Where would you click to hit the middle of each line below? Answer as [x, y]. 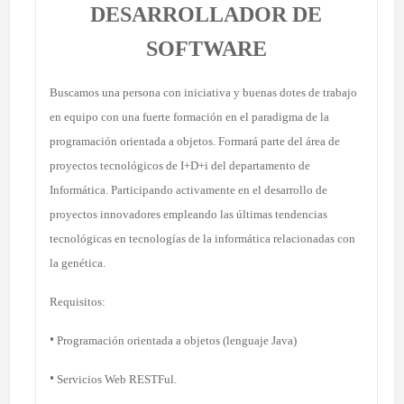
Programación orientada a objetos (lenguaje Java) [175, 340]
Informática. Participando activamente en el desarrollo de [188, 189]
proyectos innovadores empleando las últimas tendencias [188, 214]
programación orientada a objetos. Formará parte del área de [195, 141]
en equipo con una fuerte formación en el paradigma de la [189, 116]
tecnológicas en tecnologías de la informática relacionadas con [202, 238]
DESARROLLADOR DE [207, 14]
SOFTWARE [206, 48]
